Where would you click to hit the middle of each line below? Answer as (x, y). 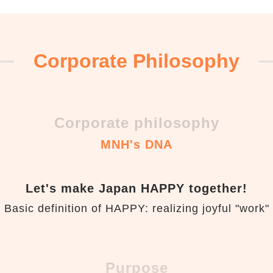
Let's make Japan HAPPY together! (136, 188)
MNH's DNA (136, 144)
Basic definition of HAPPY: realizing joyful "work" (136, 208)
